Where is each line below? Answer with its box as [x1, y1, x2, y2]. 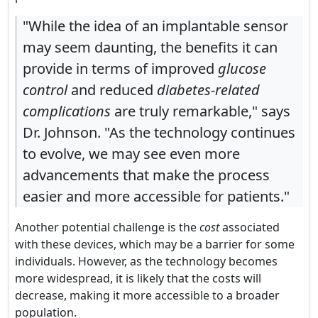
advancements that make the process [23, 165, 270, 185]
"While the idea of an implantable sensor [23, 16, 288, 35]
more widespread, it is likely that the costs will [15, 270, 261, 286]
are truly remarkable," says [111, 102, 290, 121]
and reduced [67, 80, 157, 99]
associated [219, 219, 280, 235]
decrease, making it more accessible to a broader [15, 287, 280, 303]
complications [23, 102, 111, 121]
